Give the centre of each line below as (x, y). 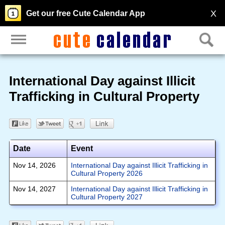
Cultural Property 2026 (106, 173)
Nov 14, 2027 (34, 189)
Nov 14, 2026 (34, 165)
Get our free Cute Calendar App (86, 13)
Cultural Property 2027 (106, 197)
